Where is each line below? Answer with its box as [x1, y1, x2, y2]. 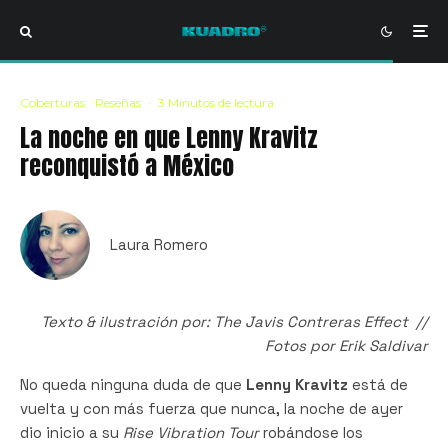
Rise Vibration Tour [123, 422, 259, 442]
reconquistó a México [20, 147, 234, 184]
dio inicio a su [20, 422, 123, 442]
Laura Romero [110, 234, 208, 254]
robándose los [259, 422, 363, 442]
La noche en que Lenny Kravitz [20, 119, 318, 156]
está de [348, 374, 408, 394]
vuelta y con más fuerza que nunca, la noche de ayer [20, 398, 403, 418]
